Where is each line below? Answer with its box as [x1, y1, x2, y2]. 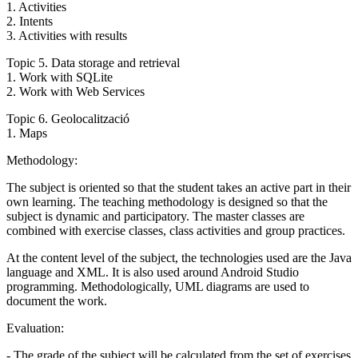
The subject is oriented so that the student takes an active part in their [6, 181, 351, 194]
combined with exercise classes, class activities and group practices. [6, 224, 345, 237]
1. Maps [6, 126, 47, 140]
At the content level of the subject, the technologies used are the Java [6, 251, 352, 265]
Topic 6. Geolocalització [6, 112, 129, 125]
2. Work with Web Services [6, 85, 145, 98]
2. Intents [6, 14, 53, 28]
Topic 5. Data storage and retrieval [6, 56, 180, 70]
